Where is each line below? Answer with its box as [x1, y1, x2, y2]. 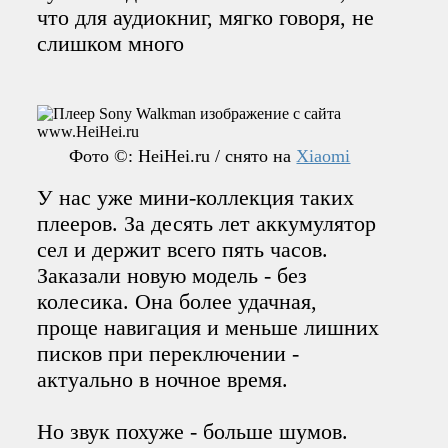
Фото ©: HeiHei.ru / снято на [69, 145, 297, 166]
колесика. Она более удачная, [37, 288, 318, 314]
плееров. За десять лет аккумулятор [37, 210, 377, 236]
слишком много [37, 30, 185, 56]
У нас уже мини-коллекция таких [37, 184, 355, 210]
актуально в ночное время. [37, 366, 289, 392]
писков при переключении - [37, 340, 300, 366]
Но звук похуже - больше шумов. [37, 418, 349, 444]
